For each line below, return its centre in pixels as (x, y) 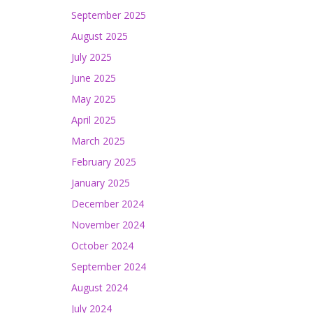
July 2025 (92, 57)
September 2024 (109, 267)
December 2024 (108, 204)
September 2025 (109, 15)
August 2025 (100, 36)
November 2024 (108, 225)
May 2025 (94, 99)
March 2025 (98, 141)
